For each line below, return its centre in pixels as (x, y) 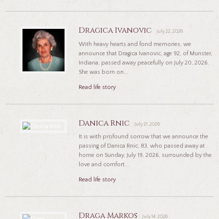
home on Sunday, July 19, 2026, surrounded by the (145, 155)
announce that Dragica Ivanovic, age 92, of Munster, (146, 53)
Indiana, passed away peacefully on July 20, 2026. (144, 63)
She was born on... (104, 72)
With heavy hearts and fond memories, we (135, 44)
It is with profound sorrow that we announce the (144, 137)
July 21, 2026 (147, 124)
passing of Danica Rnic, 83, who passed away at (142, 146)
